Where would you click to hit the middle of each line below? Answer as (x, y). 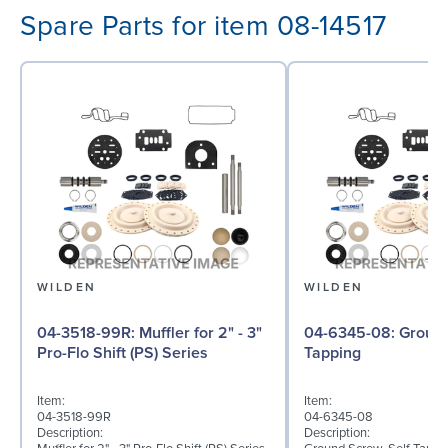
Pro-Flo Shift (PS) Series (122, 353)
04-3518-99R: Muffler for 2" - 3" (88, 333)
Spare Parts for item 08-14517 (203, 25)
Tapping (332, 353)
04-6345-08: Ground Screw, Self (351, 333)
